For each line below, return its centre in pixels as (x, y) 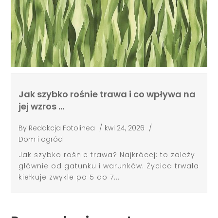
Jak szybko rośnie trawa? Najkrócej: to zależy (107, 155)
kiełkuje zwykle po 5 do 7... (69, 177)
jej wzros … (42, 107)
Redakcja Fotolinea (62, 128)
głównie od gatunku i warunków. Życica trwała (109, 166)
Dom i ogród (41, 139)
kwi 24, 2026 (125, 128)
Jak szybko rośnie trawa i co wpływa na (107, 94)
